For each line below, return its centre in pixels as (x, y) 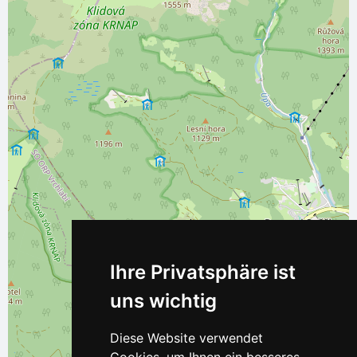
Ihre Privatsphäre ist (202, 272)
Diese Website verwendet (186, 338)
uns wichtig (163, 301)
